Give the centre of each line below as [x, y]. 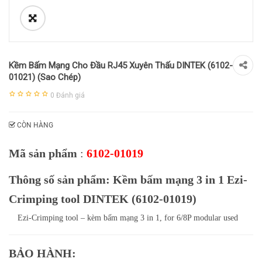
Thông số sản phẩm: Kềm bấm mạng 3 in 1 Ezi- [128, 180]
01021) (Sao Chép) [45, 77]
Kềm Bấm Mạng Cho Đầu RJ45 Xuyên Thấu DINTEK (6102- [121, 65]
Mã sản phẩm [43, 153]
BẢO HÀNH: [44, 253]
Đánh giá [70, 95]
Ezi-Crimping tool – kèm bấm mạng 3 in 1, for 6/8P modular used [128, 218]
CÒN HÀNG [35, 125]
